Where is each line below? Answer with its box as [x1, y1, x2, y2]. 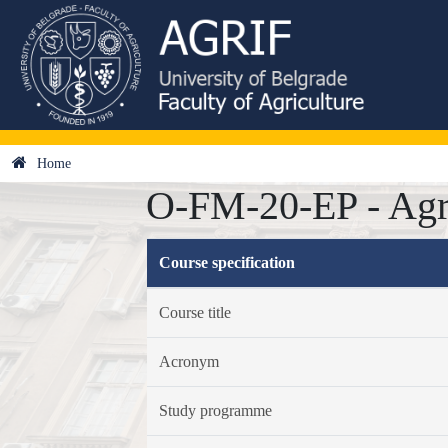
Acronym [158, 353, 219, 370]
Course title [158, 304, 231, 321]
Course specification [158, 254, 295, 271]
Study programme [158, 402, 272, 419]
